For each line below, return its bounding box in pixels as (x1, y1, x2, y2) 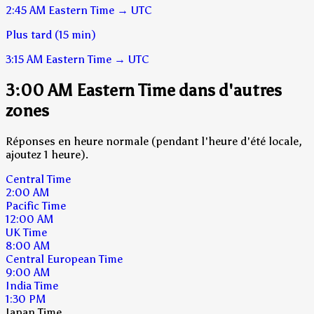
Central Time (6, 172, 71, 186)
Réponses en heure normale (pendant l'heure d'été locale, (6, 134, 302, 148)
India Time (6, 278, 58, 292)
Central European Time (6, 252, 123, 266)
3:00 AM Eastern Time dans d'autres (6, 79, 282, 100)
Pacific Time (6, 198, 66, 212)
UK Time (6, 225, 47, 239)
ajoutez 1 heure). (6, 147, 88, 161)
